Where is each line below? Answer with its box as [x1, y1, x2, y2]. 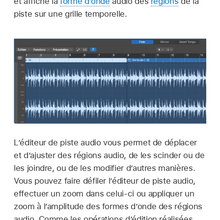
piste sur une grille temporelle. [14, 8, 127, 19]
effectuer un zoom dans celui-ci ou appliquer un [14, 189, 194, 199]
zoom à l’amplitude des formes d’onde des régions [14, 201, 202, 212]
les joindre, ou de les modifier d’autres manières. [14, 163, 195, 173]
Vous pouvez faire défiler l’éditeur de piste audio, [14, 176, 195, 186]
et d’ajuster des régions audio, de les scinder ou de [14, 150, 205, 161]
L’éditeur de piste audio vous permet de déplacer [14, 137, 197, 148]
